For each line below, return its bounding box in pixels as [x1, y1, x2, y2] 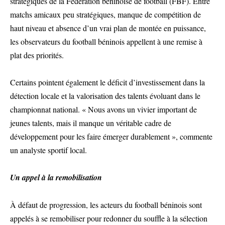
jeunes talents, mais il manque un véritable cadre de [10, 118, 171, 128]
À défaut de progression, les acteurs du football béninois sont [10, 199, 202, 210]
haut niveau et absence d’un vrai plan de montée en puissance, [10, 23, 206, 33]
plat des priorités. [10, 50, 64, 60]
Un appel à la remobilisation [10, 172, 102, 183]
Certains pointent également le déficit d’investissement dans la [10, 77, 205, 87]
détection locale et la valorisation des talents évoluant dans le [10, 90, 200, 101]
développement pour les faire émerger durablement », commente [10, 131, 212, 142]
